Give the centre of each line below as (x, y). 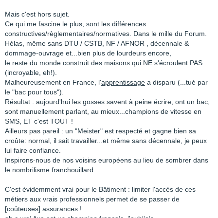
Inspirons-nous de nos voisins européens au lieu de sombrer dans (107, 160)
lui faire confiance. (33, 150)
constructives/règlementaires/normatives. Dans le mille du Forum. (106, 34)
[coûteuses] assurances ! (43, 209)
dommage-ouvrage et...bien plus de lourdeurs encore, (88, 53)
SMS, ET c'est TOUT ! (39, 121)
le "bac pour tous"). (34, 92)
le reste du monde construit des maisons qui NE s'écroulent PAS (104, 63)
